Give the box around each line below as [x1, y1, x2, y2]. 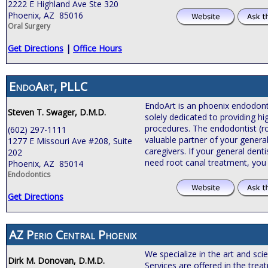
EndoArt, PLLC [9, 78, 87, 95]
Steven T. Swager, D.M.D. [8, 106, 106, 118]
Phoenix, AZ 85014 [8, 157, 83, 169]
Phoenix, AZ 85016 [8, 9, 83, 21]
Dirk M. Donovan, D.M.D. [8, 254, 105, 266]
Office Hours [73, 42, 122, 54]
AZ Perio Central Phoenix [9, 226, 136, 243]
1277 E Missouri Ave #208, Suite [8, 135, 132, 147]
